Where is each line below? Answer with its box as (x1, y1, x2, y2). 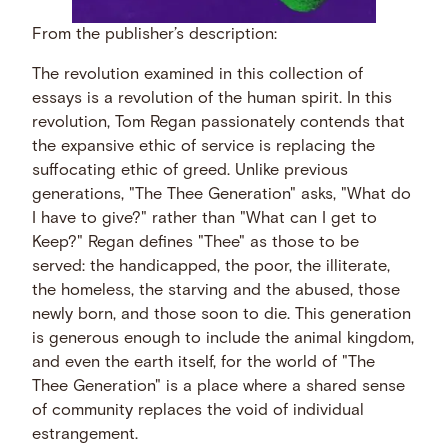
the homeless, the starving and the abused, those (32, 283, 401, 300)
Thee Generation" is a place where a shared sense (32, 379, 406, 396)
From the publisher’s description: (32, 26, 278, 43)
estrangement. (32, 427, 139, 444)
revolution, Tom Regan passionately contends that (32, 115, 406, 132)
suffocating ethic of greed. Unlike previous (32, 163, 349, 180)
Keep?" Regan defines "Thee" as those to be (32, 235, 360, 252)
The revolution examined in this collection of (32, 67, 364, 84)
